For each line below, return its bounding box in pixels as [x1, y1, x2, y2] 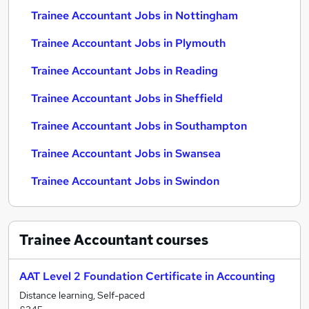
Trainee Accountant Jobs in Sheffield [31, 91, 223, 106]
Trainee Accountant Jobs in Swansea [31, 146, 221, 161]
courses [153, 231, 208, 249]
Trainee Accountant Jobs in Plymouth [31, 36, 226, 50]
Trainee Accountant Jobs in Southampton [31, 119, 247, 133]
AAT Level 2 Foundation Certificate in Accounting [19, 269, 275, 283]
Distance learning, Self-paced [19, 289, 145, 301]
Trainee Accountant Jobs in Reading [31, 63, 218, 78]
